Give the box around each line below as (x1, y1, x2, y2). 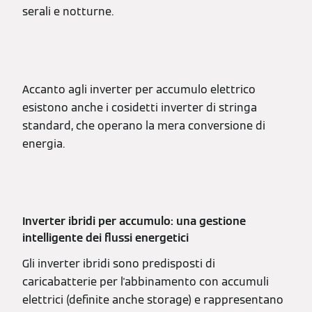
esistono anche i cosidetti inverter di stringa (22, 100, 257, 115)
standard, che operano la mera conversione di (22, 118, 265, 133)
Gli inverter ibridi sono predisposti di (22, 256, 215, 271)
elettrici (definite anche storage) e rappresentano (22, 292, 283, 307)
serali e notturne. (22, 4, 114, 19)
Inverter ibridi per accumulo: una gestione (22, 214, 246, 228)
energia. (22, 136, 65, 151)
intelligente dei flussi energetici (22, 231, 189, 245)
